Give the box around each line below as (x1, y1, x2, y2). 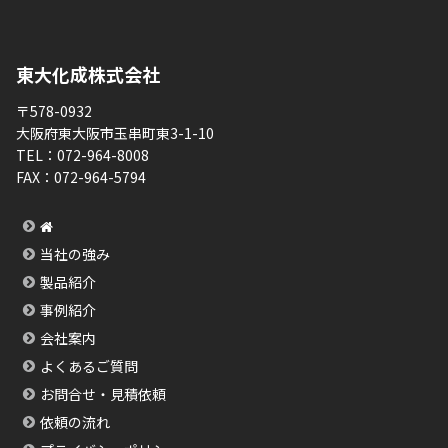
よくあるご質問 (39, 356, 138, 377)
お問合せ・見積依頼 (39, 384, 166, 405)
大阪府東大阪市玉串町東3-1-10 (16, 123, 214, 144)
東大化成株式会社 (16, 61, 160, 88)
